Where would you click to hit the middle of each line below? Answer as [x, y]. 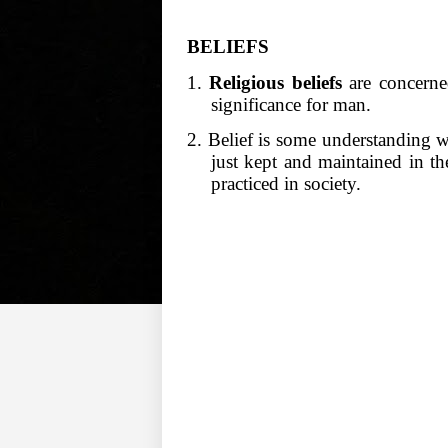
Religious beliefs [272, 82]
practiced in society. [286, 183]
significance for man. [291, 104]
